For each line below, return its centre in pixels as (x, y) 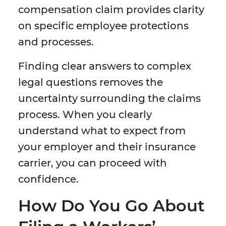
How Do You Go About (111, 206)
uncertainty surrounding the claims (109, 99)
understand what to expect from (102, 131)
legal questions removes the (91, 82)
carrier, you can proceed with (93, 163)
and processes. (56, 42)
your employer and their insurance (107, 147)
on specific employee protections (103, 26)
